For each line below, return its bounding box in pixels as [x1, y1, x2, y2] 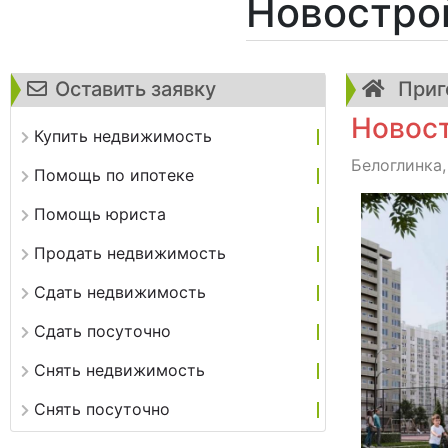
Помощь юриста [34, 204, 166, 224]
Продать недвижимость [34, 243, 226, 263]
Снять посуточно [34, 399, 170, 419]
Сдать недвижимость [34, 282, 206, 302]
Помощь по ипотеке [34, 165, 194, 185]
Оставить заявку [55, 77, 216, 101]
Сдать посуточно [34, 321, 171, 341]
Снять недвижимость [34, 360, 205, 380]
